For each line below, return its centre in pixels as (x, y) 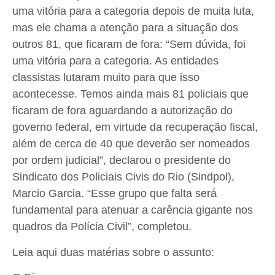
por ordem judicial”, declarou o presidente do (122, 161)
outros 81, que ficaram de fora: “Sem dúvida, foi (129, 45)
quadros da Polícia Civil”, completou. (102, 227)
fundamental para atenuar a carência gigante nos (133, 210)
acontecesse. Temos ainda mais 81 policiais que (130, 94)
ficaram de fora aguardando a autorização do (122, 111)
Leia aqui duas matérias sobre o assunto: (113, 252)
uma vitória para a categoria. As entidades (115, 61)
